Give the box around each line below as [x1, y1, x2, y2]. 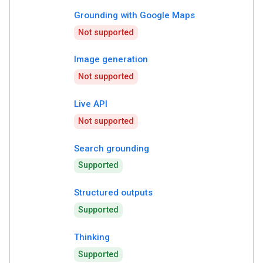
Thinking [74, 231, 110, 242]
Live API [74, 99, 107, 109]
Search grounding [74, 143, 149, 154]
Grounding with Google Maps [74, 9, 195, 21]
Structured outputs [74, 187, 153, 198]
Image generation [74, 54, 148, 65]
